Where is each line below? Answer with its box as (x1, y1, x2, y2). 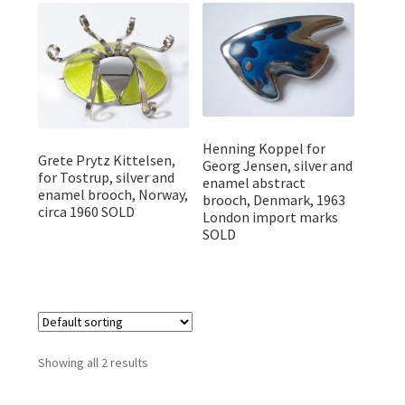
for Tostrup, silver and (37, 167, 174, 186)
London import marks (202, 207, 338, 226)
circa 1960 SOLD (37, 202, 135, 221)
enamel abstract (202, 173, 306, 192)
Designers (37, 49, 99, 68)
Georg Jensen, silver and (202, 155, 353, 174)
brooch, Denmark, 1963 (202, 190, 345, 209)
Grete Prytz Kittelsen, (37, 150, 175, 169)
